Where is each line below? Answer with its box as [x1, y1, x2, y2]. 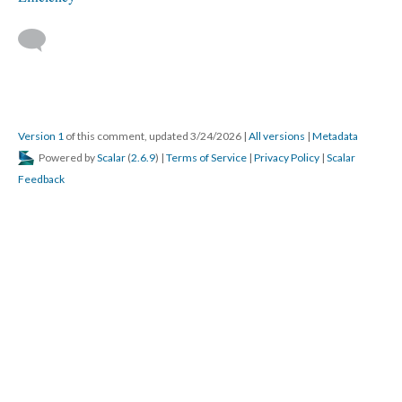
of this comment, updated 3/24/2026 [64, 129, 243, 143]
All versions [249, 129, 305, 143]
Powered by [37, 151, 97, 164]
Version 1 [18, 129, 64, 143]
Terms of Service [166, 151, 247, 164]
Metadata [312, 129, 358, 143]
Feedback [18, 172, 65, 186]
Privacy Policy [254, 151, 319, 164]
